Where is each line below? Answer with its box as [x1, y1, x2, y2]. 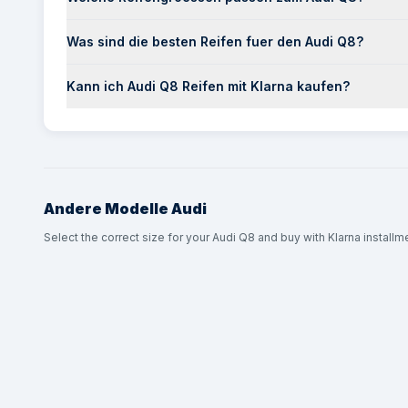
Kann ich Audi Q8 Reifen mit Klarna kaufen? [66, 78, 350, 94]
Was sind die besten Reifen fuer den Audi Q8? [66, 34, 363, 49]
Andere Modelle [44, 199, 168, 218]
